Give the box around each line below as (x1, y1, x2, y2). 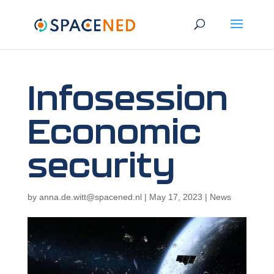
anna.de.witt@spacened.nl (39, 192, 142, 202)
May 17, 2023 (149, 192, 202, 202)
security (27, 150, 175, 184)
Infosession (27, 83, 228, 117)
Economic (27, 117, 201, 150)
